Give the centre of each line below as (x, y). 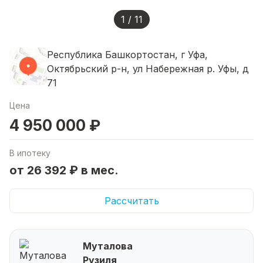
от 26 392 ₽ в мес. (64, 170)
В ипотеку (30, 153)
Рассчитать (131, 200)
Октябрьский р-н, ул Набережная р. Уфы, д (148, 68)
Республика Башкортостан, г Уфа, (127, 54)
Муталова (108, 246)
